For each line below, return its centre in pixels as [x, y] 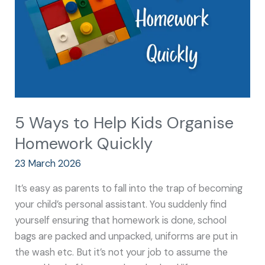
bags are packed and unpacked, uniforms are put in [127, 236]
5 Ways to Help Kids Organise [125, 122]
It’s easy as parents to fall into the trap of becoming [129, 188]
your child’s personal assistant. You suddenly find [121, 204]
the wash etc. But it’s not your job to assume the [122, 252]
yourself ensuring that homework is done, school [121, 220]
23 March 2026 [48, 164]
